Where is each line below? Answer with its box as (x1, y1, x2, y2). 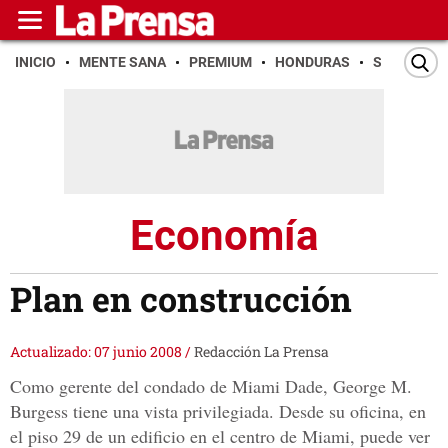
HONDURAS (275, 54, 350, 70)
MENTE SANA (79, 54, 166, 70)
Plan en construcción (10, 276, 352, 322)
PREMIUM (189, 54, 252, 70)
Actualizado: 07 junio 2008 (10, 342, 185, 362)
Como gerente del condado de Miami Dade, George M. (10, 374, 412, 399)
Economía (129, 210, 319, 260)
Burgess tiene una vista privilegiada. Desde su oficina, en (10, 399, 426, 424)
